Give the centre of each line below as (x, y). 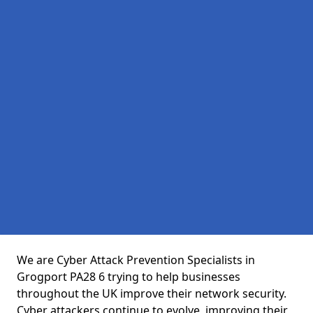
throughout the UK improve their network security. (152, 293)
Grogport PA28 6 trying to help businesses (129, 277)
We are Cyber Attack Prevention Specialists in (136, 260)
